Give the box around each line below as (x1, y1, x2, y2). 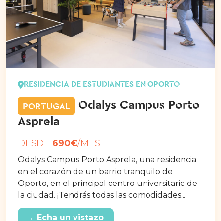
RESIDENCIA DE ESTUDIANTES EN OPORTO (24, 79, 180, 90)
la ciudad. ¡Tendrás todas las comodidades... (18, 190, 185, 200)
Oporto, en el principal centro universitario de (18, 178, 197, 188)
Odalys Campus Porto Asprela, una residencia (18, 154, 196, 164)
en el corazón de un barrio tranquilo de (18, 166, 173, 176)
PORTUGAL (23, 100, 70, 112)
